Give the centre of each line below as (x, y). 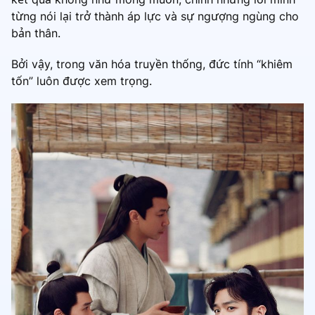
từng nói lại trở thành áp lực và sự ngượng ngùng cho (155, 16)
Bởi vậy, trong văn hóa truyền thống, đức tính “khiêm (152, 64)
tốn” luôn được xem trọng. (83, 81)
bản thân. (36, 33)
